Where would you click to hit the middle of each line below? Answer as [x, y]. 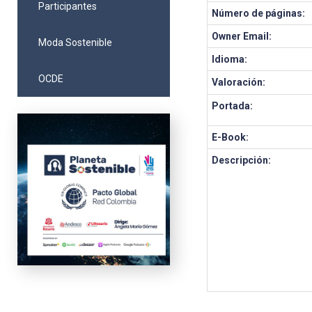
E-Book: [231, 137]
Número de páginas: [259, 13]
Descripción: [242, 160]
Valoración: [239, 82]
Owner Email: [242, 36]
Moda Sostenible [75, 42]
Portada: [233, 106]
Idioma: [230, 59]
